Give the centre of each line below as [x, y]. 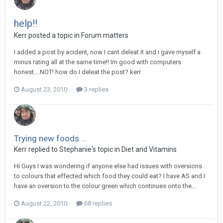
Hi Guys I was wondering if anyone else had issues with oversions [108, 166]
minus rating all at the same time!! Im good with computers [98, 62]
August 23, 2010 [44, 89]
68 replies [97, 203]
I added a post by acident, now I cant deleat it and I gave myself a [107, 52]
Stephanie [75, 149]
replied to [43, 149]
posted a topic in [54, 35]
